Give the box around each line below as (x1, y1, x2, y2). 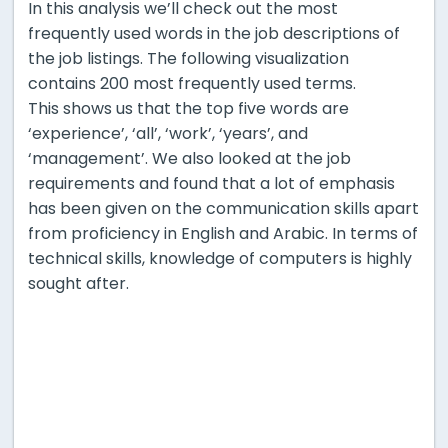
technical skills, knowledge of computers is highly (28, 247, 412, 271)
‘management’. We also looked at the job (28, 147, 351, 171)
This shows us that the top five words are (28, 97, 349, 121)
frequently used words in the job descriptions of (28, 22, 400, 46)
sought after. (28, 272, 129, 296)
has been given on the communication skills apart (28, 197, 419, 221)
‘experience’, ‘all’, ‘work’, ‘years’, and (28, 122, 308, 146)
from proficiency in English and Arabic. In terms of (28, 222, 418, 246)
